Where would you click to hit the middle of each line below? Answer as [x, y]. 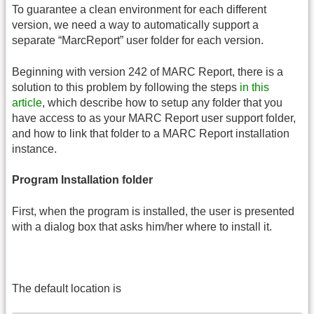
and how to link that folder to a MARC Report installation [151, 133]
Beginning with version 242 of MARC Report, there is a [148, 71]
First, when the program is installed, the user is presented [153, 211]
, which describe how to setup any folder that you [162, 102]
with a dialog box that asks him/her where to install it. [142, 226]
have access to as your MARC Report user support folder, [154, 118]
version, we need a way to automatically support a [135, 25]
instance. [34, 149]
